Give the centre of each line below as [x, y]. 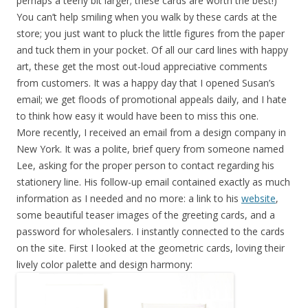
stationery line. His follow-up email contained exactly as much [153, 181]
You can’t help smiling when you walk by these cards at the [147, 16]
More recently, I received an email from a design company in [151, 132]
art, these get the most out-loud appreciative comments [142, 66]
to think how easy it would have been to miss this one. [137, 115]
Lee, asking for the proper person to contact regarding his [145, 165]
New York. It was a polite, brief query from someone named [150, 148]
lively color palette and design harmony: [104, 264]
